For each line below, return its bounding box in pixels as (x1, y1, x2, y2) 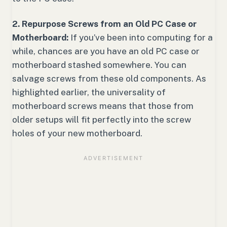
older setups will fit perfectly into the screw (12, 115, 191, 125)
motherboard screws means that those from (12, 101, 194, 111)
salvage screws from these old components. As (12, 73, 206, 84)
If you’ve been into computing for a (68, 32, 213, 43)
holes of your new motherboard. (12, 128, 142, 139)
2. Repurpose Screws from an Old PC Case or (12, 19, 197, 29)
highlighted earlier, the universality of (12, 87, 166, 98)
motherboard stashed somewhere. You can (12, 60, 186, 70)
